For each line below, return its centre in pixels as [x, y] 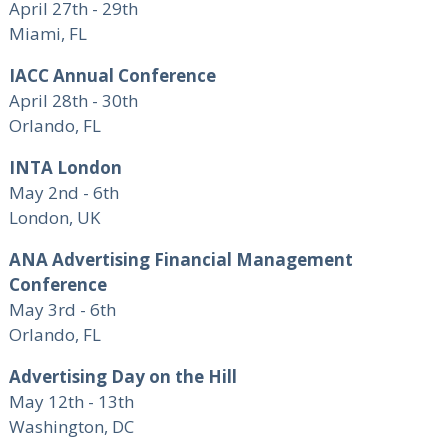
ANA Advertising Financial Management [180, 260]
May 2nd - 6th [63, 193]
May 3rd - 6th [62, 310]
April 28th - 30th [73, 101]
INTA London [65, 168]
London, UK [54, 218]
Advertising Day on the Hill [122, 377]
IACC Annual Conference [112, 76]
